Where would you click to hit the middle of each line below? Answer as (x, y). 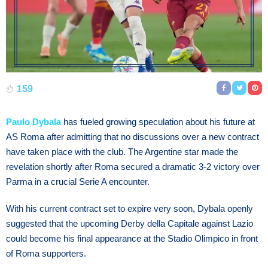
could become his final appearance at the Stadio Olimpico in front (132, 238)
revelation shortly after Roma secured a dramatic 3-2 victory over (133, 166)
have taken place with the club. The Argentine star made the (122, 151)
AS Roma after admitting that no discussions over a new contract (133, 136)
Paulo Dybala (33, 121)
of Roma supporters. (46, 253)
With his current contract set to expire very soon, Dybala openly (130, 208)
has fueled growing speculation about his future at (158, 121)
